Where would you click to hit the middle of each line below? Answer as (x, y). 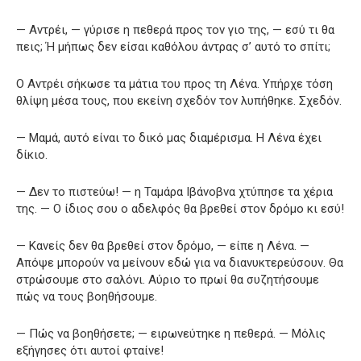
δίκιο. (32, 154)
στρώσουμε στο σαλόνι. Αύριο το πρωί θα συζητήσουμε (168, 279)
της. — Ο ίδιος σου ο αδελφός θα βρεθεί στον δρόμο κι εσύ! (180, 208)
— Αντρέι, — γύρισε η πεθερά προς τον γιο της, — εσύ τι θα (175, 29)
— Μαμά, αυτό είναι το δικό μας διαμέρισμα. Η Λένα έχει (169, 137)
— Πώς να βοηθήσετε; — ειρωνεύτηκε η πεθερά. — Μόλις (171, 333)
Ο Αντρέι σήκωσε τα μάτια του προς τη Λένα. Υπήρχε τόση (174, 83)
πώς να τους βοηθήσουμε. (87, 296)
